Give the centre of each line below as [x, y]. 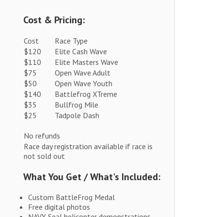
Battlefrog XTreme [86, 94]
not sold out [44, 156]
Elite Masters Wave [86, 62]
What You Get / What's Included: [92, 177]
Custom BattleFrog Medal [71, 197]
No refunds [42, 136]
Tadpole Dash [77, 116]
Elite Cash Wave [81, 52]
